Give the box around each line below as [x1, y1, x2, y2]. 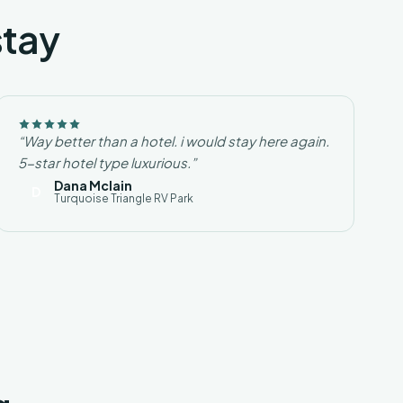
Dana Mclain [54, 177, 133, 193]
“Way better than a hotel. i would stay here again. [18, 132, 330, 149]
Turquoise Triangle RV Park [54, 192, 194, 205]
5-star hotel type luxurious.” [18, 154, 197, 171]
